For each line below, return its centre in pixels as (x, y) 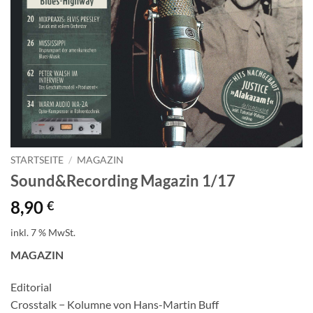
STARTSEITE (37, 160)
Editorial (31, 287)
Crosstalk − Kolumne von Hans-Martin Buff (115, 305)
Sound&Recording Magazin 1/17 (123, 181)
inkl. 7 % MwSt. (43, 233)
